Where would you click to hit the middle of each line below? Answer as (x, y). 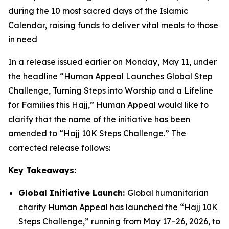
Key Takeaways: (42, 170)
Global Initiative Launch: (73, 193)
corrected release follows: (59, 148)
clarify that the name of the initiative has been (99, 119)
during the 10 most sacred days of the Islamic (98, 11)
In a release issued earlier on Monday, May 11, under (112, 62)
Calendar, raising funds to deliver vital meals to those (113, 25)
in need (23, 39)
